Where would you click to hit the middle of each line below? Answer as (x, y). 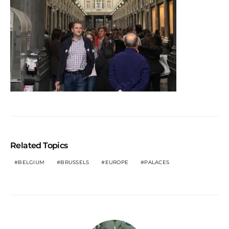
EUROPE (117, 162)
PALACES (157, 162)
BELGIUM (31, 162)
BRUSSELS (75, 162)
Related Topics (39, 145)
